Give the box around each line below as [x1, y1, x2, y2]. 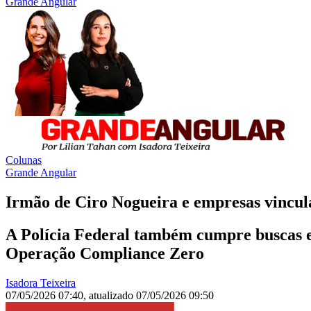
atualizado [89, 289, 136, 302]
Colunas [6, 154, 42, 167]
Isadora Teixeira [6, 277, 76, 289]
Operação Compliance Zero [6, 244, 204, 263]
